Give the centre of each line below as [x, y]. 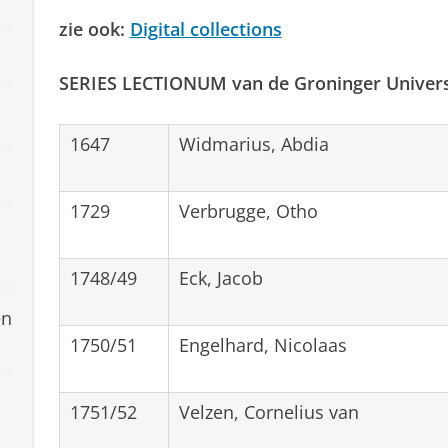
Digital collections [205, 28]
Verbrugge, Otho [248, 210]
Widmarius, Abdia [253, 143]
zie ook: [94, 28]
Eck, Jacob [220, 277]
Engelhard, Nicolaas [262, 344]
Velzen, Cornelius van [268, 411]
